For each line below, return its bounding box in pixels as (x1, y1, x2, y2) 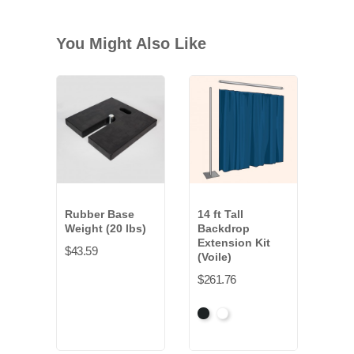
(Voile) (198, 250, 232, 263)
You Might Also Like (56, 35, 206, 52)
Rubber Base (65, 208, 134, 220)
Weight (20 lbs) (65, 222, 146, 235)
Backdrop (198, 222, 250, 235)
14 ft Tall (198, 208, 243, 220)
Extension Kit (198, 236, 270, 249)
